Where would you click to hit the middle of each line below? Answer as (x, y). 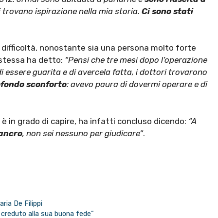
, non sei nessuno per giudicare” (83, 133)
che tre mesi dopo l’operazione (149, 60)
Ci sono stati (167, 11)
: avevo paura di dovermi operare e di (137, 84)
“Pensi (77, 60)
